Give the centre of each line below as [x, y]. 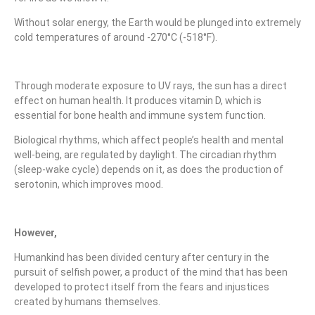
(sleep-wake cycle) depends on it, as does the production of [149, 170]
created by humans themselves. [87, 302]
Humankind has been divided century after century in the [142, 258]
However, [36, 233]
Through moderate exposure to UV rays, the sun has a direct [150, 86]
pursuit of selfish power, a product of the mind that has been [151, 272]
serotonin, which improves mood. [89, 185]
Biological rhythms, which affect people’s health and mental [149, 140]
